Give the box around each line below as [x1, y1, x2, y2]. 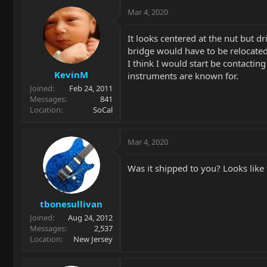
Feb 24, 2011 [69, 82, 113, 94]
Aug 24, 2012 [68, 212, 113, 223]
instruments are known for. [128, 70, 238, 82]
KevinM [54, 68, 88, 80]
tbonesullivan [40, 198, 103, 210]
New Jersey [73, 234, 113, 244]
